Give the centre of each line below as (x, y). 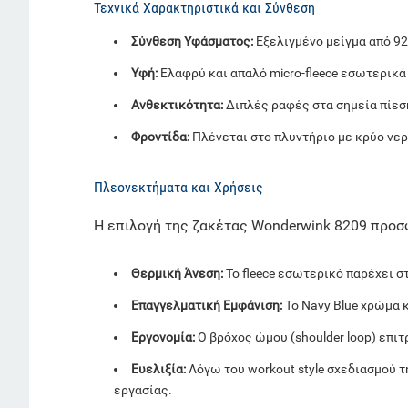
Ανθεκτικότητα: (177, 105)
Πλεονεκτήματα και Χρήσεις (178, 188)
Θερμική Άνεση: (177, 274)
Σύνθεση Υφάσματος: (192, 41)
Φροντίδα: (160, 137)
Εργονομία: (163, 337)
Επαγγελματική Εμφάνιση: (207, 306)
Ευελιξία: (158, 369)
